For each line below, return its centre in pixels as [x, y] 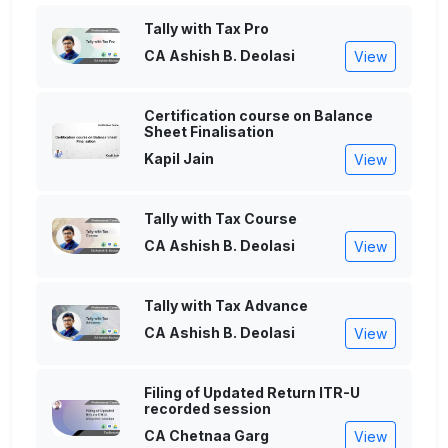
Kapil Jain [179, 159]
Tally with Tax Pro [206, 28]
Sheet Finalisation [209, 131]
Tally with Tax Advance [226, 305]
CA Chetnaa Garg [206, 436]
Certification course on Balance [258, 115]
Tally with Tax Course [220, 218]
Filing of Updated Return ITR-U [252, 392]
